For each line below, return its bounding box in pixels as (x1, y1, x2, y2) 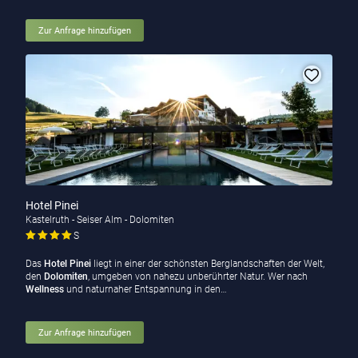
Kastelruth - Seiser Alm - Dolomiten (25, 214, 174, 226)
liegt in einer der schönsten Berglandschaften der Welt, (90, 258, 324, 270)
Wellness (25, 284, 66, 296)
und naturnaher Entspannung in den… (66, 284, 227, 296)
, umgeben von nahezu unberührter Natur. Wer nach (87, 271, 308, 283)
